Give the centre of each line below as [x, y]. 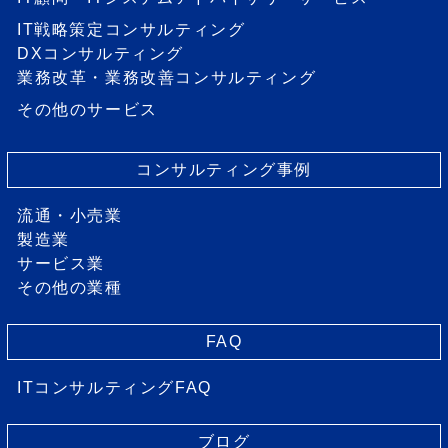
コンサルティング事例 [224, 169]
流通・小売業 [70, 215]
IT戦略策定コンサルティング [131, 29]
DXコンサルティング [100, 53]
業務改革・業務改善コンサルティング [167, 77]
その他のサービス [87, 109]
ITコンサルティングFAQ [114, 387]
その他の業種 [70, 287]
